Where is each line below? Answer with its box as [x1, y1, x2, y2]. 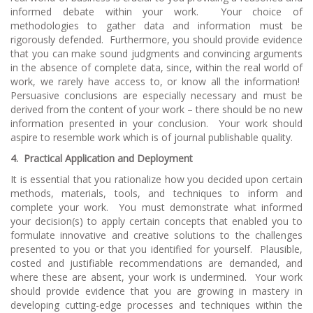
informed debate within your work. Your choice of [10, 4, 303, 18]
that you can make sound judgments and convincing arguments [10, 46, 303, 60]
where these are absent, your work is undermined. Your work [10, 270, 303, 284]
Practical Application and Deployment [24, 151, 193, 165]
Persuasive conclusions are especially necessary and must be [10, 88, 303, 102]
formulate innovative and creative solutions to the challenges [10, 228, 303, 242]
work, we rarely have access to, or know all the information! [10, 74, 303, 88]
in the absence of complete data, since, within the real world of [10, 60, 303, 74]
